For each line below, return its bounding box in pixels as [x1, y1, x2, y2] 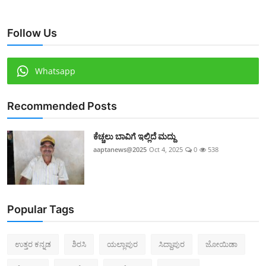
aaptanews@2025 [93, 144, 147, 154]
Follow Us [7, 26, 57, 39]
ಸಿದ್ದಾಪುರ [159, 238, 185, 249]
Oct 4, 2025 [149, 144, 183, 154]
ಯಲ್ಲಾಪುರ [107, 238, 138, 249]
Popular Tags [7, 202, 74, 216]
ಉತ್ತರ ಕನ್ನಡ [15, 238, 51, 249]
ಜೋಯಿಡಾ [205, 238, 237, 249]
